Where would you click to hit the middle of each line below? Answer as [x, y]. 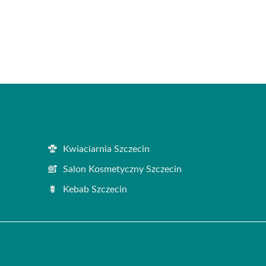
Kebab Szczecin [95, 189]
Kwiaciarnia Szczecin [106, 149]
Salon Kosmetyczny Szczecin [122, 169]
